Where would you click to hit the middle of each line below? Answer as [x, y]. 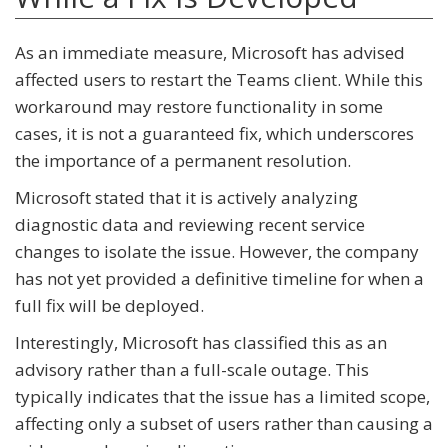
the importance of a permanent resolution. [183, 161]
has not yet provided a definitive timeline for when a [219, 279]
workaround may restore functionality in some [199, 107]
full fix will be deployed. [109, 306]
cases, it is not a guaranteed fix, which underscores [214, 134]
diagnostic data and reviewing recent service [190, 225]
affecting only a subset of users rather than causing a [224, 424]
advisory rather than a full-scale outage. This [192, 370]
